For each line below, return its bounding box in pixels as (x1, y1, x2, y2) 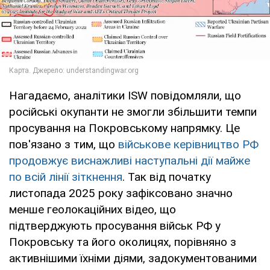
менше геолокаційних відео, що (9, 202, 176, 216)
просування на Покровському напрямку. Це (9, 121, 240, 135)
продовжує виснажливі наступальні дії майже (9, 154, 250, 168)
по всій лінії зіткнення (9, 170, 122, 184)
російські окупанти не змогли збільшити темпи (9, 105, 257, 119)
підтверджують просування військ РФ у (9, 219, 221, 233)
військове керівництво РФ (118, 137, 259, 151)
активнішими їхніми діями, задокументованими (9, 251, 257, 265)
